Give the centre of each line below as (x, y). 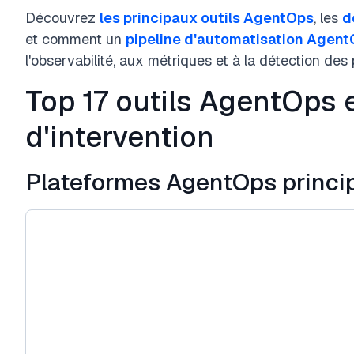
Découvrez (62, 18)
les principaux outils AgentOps (207, 18)
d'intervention (120, 137)
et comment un (75, 39)
